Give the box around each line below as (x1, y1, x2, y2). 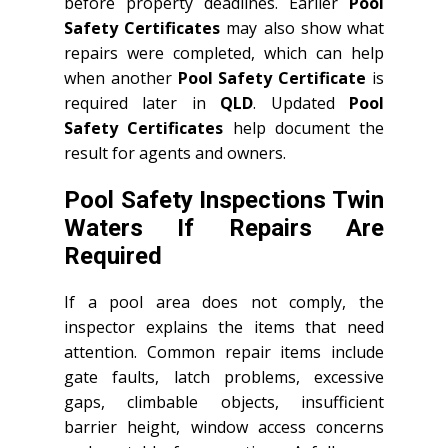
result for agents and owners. (64, 141, 286, 164)
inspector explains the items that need (64, 315, 384, 338)
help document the (223, 116, 384, 139)
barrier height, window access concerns (64, 415, 384, 438)
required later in (64, 91, 221, 114)
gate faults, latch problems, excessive (64, 365, 384, 388)
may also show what (220, 16, 385, 39)
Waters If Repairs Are (64, 213, 384, 242)
